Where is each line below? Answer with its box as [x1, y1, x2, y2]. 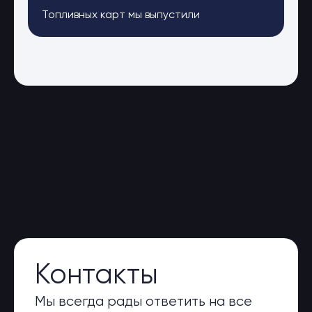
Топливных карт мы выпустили [42, 10, 200, 22]
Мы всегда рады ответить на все [35, 295, 252, 309]
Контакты [35, 262, 158, 290]
